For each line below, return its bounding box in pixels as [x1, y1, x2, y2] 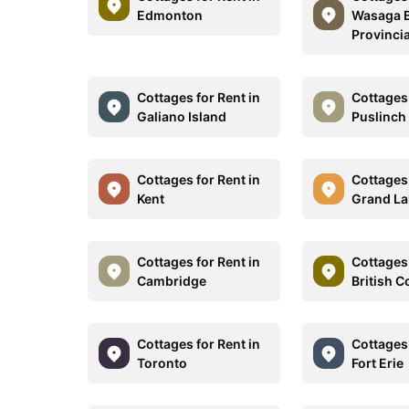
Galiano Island [137, 108, 226, 124]
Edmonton [137, 6, 203, 23]
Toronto [137, 354, 187, 371]
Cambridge [137, 272, 206, 288]
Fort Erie [351, 354, 404, 371]
